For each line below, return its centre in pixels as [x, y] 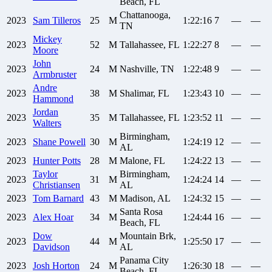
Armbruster [55, 75]
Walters [47, 123]
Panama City [144, 260]
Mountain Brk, [148, 236]
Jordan [46, 112]
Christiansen [56, 185]
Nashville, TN [147, 69]
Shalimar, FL [144, 93]
